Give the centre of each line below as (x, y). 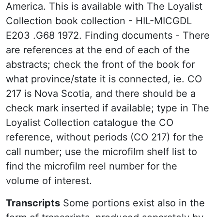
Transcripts (33, 203)
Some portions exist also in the (132, 203)
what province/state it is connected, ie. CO (104, 79)
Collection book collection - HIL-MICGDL (99, 21)
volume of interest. (49, 181)
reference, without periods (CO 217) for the (105, 137)
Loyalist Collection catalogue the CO (90, 123)
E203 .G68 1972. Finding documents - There (108, 35)
